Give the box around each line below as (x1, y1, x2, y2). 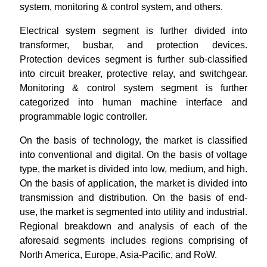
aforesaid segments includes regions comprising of (19, 235, 248, 246)
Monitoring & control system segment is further (19, 83, 248, 93)
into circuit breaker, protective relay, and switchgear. (19, 69, 248, 79)
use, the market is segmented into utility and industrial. (19, 207, 248, 217)
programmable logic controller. (19, 111, 150, 122)
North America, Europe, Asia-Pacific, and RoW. (19, 250, 217, 260)
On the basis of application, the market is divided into (19, 178, 248, 188)
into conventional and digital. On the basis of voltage (19, 150, 248, 160)
